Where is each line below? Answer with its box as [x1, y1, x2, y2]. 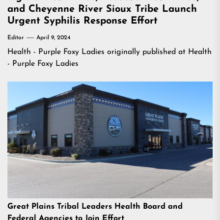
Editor [7, 35, 24, 41]
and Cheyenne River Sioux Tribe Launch [7, 4, 197, 14]
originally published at [105, 48, 188, 56]
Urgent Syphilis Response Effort [7, 16, 158, 26]
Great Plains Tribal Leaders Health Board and [7, 202, 183, 211]
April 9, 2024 [36, 35, 70, 41]
